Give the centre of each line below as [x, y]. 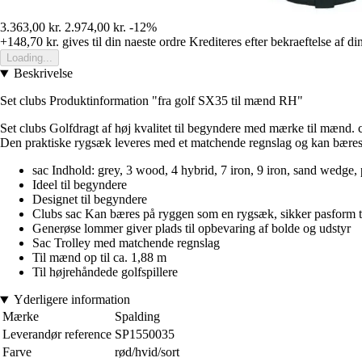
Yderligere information [72, 300]
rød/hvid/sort [147, 352]
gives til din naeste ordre [122, 42]
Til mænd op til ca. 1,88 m [99, 258]
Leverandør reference [57, 335]
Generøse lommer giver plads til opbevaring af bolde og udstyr [192, 229]
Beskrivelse [43, 74]
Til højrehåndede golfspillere [105, 272]
